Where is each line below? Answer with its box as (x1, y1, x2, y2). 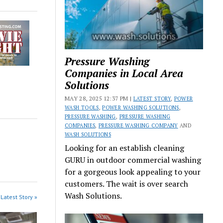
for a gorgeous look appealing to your (65, 166, 201, 178)
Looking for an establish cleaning (65, 142, 185, 154)
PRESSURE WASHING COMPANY (99, 122, 178, 129)
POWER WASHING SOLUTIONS (102, 104, 179, 111)
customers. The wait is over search (65, 178, 189, 190)
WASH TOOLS (65, 104, 99, 111)
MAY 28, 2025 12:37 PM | (65, 95, 133, 103)
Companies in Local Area (65, 66, 184, 81)
